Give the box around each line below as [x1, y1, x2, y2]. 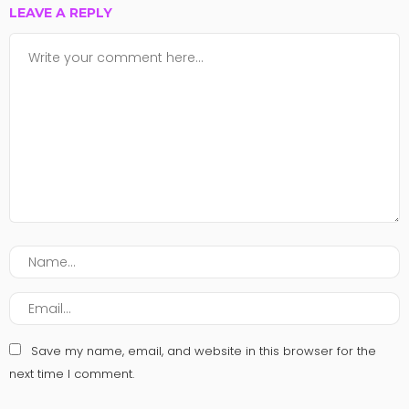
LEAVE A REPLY [9, 5, 116, 22]
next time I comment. [9, 365, 134, 383]
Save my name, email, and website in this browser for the [31, 342, 376, 361]
